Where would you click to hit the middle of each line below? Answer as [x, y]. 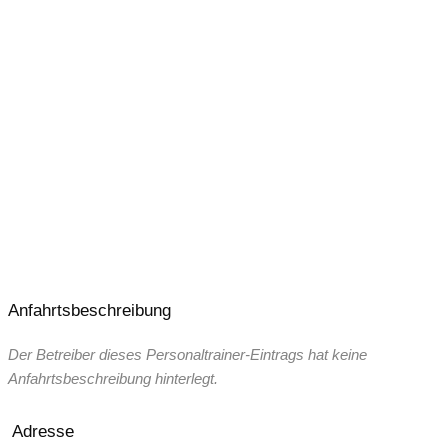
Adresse [43, 430]
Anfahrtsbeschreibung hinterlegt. [113, 379]
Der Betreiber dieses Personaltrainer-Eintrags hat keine [187, 355]
